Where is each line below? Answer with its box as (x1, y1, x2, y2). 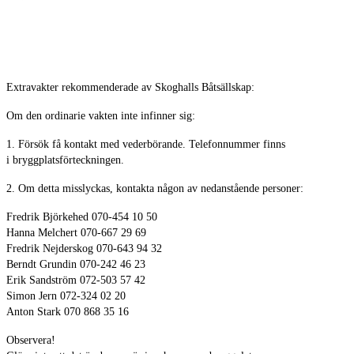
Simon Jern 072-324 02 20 (6, 290, 126, 303)
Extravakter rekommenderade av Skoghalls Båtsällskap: (6, 81, 254, 94)
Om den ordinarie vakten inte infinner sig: (6, 110, 195, 122)
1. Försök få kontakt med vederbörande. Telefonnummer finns (6, 138, 285, 151)
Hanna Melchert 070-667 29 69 (6, 227, 146, 239)
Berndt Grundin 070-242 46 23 (6, 258, 145, 271)
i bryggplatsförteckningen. (6, 154, 124, 167)
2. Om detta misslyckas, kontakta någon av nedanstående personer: (6, 183, 303, 195)
